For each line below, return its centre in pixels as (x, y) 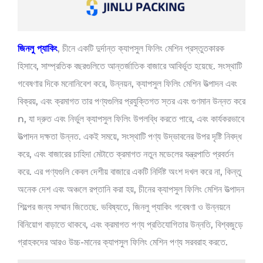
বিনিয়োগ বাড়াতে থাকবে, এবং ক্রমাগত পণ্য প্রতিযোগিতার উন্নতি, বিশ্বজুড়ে (130, 224)
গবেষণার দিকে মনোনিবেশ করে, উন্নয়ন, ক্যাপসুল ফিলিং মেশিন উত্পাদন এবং (127, 83)
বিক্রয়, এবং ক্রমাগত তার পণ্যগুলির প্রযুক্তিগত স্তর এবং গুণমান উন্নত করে (131, 101)
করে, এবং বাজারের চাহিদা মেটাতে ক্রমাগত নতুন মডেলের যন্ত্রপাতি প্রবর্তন (126, 154)
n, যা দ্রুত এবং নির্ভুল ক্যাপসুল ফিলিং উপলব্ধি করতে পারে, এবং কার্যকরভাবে (131, 119)
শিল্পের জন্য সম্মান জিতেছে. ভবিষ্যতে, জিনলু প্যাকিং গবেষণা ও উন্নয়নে (124, 207)
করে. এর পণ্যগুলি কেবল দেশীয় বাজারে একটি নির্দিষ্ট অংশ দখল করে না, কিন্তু (129, 171)
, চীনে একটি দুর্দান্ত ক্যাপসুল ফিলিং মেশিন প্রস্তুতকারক (141, 48)
